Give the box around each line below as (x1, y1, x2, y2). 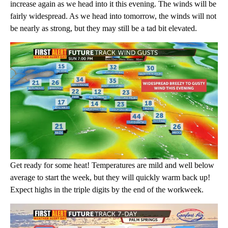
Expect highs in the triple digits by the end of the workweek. (10, 185, 204, 194)
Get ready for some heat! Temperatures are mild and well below (10, 160, 214, 169)
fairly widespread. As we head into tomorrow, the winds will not (10, 11, 216, 20)
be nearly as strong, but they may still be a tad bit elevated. (10, 23, 197, 33)
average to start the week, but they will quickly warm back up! (10, 173, 210, 182)
